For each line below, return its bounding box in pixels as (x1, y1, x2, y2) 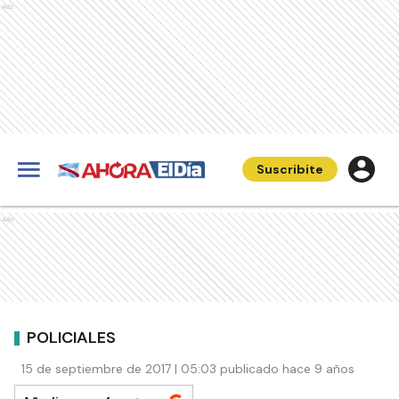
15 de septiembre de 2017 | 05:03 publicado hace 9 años (21, 361, 354, 377)
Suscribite (256, 161, 323, 177)
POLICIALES (27, 326, 116, 348)
